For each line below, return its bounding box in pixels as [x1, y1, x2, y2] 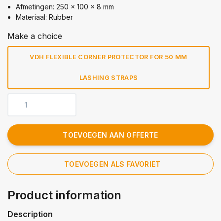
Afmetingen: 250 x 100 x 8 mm [16, 2, 114, 11]
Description [7, 209, 53, 219]
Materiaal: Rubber [16, 12, 73, 21]
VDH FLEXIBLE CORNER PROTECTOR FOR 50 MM [30, 53, 187, 61]
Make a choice [7, 31, 62, 41]
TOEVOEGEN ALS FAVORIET [64, 159, 161, 168]
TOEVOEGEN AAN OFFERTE [63, 130, 158, 139]
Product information [7, 187, 121, 202]
